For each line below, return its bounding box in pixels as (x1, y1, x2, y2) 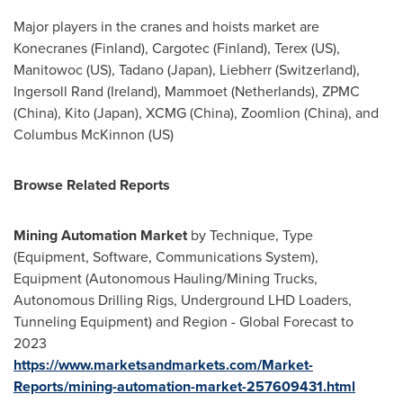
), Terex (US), (264, 38, 340, 58)
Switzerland (279, 59, 353, 80)
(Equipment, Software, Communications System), (13, 246, 318, 267)
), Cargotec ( (141, 38, 217, 58)
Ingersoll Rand (13, 81, 103, 102)
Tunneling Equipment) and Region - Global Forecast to (13, 311, 354, 332)
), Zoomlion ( (230, 103, 308, 123)
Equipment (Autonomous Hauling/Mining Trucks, (13, 268, 318, 289)
